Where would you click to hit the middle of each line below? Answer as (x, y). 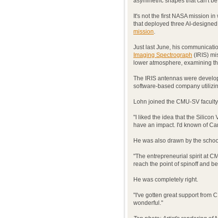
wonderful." (148, 203)
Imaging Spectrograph (163, 55)
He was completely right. (166, 180)
